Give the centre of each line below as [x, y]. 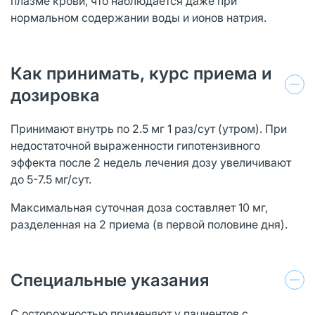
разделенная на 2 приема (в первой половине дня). [149, 224]
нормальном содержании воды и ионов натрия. [139, 17]
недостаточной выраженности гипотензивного [135, 145]
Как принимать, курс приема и [141, 73]
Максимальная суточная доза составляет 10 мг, [139, 207]
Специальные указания [110, 280]
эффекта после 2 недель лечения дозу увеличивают [151, 162]
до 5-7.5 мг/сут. [51, 179]
